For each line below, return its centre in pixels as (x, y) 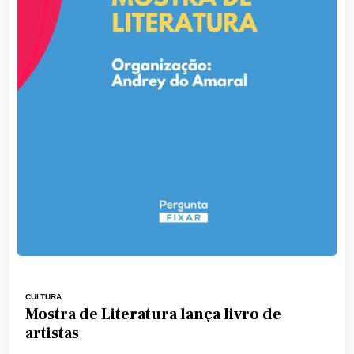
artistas (52, 334)
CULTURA (43, 297)
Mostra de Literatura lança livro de (153, 315)
